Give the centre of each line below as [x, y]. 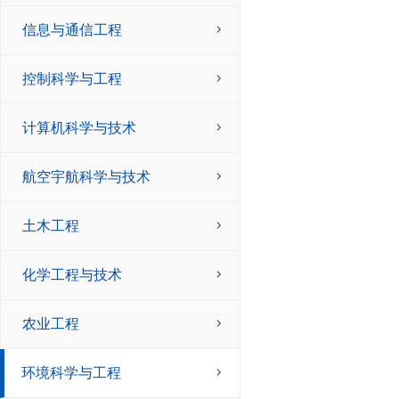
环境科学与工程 [71, 373]
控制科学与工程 [72, 79]
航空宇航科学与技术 [86, 177]
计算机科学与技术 [79, 128]
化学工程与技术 [72, 275]
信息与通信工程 [72, 30]
